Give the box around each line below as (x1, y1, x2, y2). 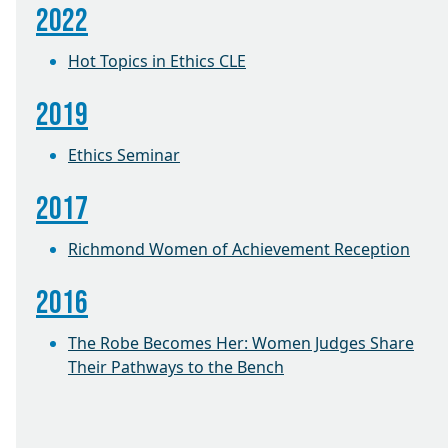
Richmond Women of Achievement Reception (68, 237, 410, 260)
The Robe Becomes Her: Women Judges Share (68, 331, 414, 354)
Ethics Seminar (68, 143, 180, 166)
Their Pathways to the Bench (68, 355, 284, 378)
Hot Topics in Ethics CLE (68, 49, 246, 72)
